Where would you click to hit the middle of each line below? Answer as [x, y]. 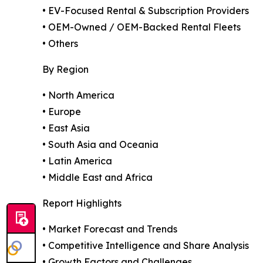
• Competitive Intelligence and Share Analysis [146, 246]
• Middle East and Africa [97, 178]
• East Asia [66, 128]
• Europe [62, 112]
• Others [60, 44]
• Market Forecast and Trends [110, 229]
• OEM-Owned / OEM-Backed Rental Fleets [141, 27]
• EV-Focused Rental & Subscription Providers [146, 11]
